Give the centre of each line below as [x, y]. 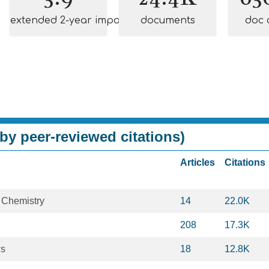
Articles [198, 162]
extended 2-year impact [70, 20]
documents [168, 20]
